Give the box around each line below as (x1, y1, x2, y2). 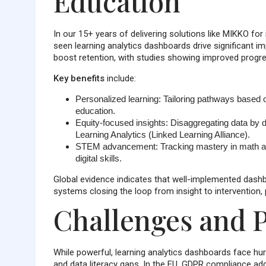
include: (104, 73, 136, 84)
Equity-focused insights (75, 118, 166, 128)
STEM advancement (75, 141, 156, 152)
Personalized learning (75, 94, 159, 104)
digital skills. (75, 153, 122, 164)
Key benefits (53, 73, 104, 84)
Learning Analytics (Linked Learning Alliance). (75, 129, 250, 140)
